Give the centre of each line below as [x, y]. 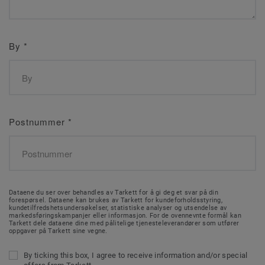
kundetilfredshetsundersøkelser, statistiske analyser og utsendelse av [118, 208]
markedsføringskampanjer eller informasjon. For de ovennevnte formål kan [125, 216]
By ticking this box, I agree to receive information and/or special [136, 255]
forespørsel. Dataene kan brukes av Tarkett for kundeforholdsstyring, [116, 200]
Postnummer [38, 122]
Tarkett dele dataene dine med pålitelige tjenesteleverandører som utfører [124, 223]
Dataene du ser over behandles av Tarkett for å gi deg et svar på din [114, 193]
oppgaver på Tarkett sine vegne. [58, 231]
